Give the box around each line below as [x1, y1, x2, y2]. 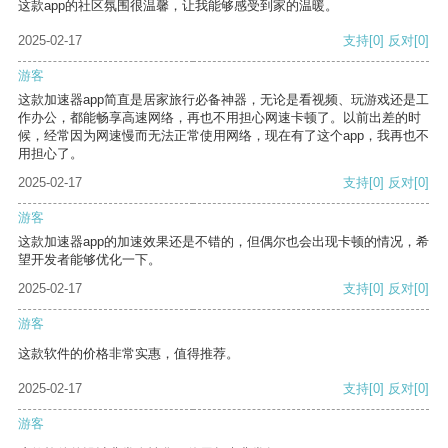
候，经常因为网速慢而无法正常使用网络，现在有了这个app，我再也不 [18, 128, 429, 144]
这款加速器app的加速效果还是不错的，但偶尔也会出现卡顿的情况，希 [18, 234, 429, 250]
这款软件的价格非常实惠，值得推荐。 [18, 346, 239, 362]
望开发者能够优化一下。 [18, 252, 161, 268]
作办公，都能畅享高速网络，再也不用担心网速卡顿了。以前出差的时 [18, 110, 421, 126]
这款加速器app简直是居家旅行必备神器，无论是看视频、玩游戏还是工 [18, 92, 429, 108]
